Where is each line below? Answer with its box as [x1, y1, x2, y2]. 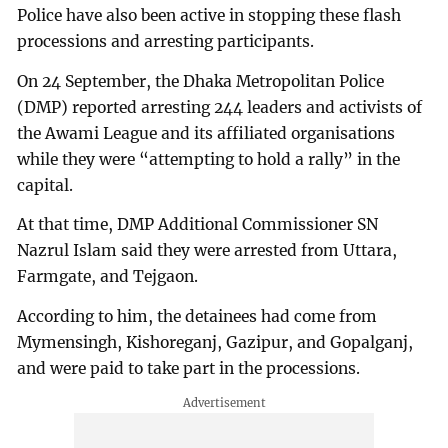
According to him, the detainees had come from [17, 307, 378, 327]
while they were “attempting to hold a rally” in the [17, 149, 401, 169]
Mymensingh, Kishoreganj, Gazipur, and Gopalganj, [17, 333, 414, 353]
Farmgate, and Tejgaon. [17, 267, 199, 287]
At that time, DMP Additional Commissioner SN [17, 215, 379, 235]
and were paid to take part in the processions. [17, 359, 361, 379]
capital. [17, 175, 74, 195]
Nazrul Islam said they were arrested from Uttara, [17, 241, 398, 261]
